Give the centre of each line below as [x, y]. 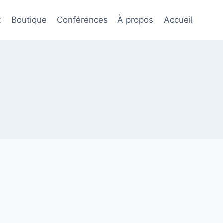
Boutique [29, 20]
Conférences [82, 20]
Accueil [178, 20]
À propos [136, 20]
